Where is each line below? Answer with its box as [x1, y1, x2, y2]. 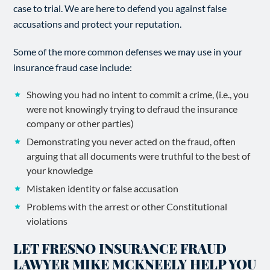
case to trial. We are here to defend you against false [13, 2, 227, 14]
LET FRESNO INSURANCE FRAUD [13, 239, 227, 257]
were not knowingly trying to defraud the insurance [27, 103, 238, 115]
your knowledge [27, 165, 93, 176]
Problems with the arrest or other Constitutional [27, 201, 228, 212]
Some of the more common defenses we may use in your [13, 46, 243, 57]
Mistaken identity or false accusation [27, 183, 179, 194]
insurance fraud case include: [13, 61, 133, 73]
